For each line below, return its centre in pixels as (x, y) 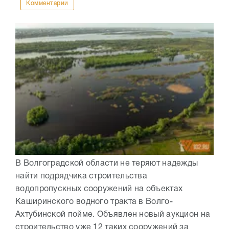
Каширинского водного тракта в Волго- (94, 202)
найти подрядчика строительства (82, 177)
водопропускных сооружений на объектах (99, 189)
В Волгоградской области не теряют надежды (107, 164)
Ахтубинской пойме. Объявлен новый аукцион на (113, 215)
